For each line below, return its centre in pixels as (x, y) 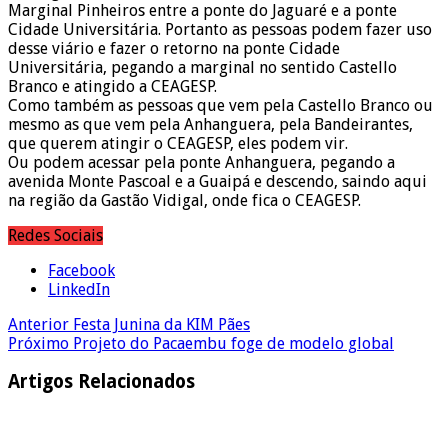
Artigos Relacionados (101, 382)
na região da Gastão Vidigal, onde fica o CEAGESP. (184, 200)
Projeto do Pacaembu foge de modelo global (231, 343)
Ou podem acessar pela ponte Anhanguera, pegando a (201, 162)
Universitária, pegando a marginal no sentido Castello (202, 67)
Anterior (38, 324)
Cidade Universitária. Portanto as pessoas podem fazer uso (220, 29)
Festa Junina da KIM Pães (159, 324)
